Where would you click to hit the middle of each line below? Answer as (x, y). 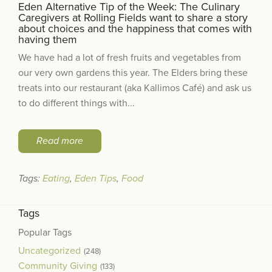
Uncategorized (49, 251)
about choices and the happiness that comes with (135, 28)
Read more (60, 141)
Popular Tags (45, 233)
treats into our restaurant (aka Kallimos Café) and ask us (135, 88)
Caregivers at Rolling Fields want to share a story (133, 17)
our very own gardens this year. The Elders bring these (133, 73)
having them (48, 39)
